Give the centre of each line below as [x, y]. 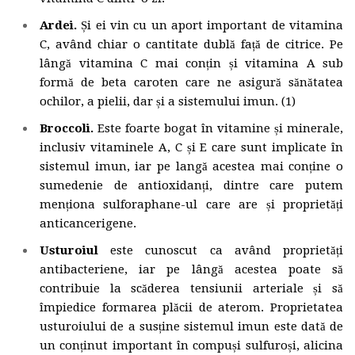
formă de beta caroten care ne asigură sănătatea [191, 83]
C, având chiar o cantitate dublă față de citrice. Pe [191, 45]
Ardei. [58, 26]
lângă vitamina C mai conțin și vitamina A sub [191, 64]
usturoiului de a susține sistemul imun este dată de [191, 327]
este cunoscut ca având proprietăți [227, 251]
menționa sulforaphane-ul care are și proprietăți [191, 205]
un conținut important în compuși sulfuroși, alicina [191, 346]
